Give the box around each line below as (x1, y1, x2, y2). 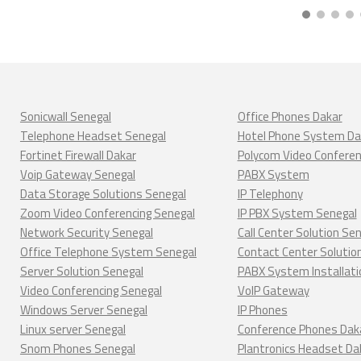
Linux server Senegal (19, 320, 126, 338)
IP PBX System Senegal (237, 204, 357, 222)
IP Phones (237, 301, 288, 319)
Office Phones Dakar (237, 107, 342, 126)
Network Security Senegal (19, 223, 153, 242)
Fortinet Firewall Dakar (19, 146, 136, 164)
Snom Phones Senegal (19, 339, 135, 358)
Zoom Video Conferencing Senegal (19, 204, 195, 222)
